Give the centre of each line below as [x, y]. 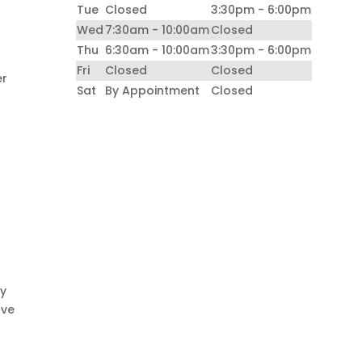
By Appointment [153, 90]
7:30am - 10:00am [158, 30]
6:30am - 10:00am [158, 50]
